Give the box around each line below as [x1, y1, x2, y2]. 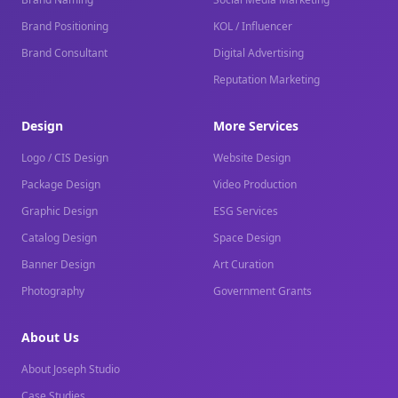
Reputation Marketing [213, 72, 320, 87]
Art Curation [213, 257, 274, 272]
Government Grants [213, 283, 312, 298]
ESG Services [213, 203, 278, 219]
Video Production [213, 177, 297, 192]
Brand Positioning [21, 19, 108, 34]
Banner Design [21, 257, 95, 272]
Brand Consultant [21, 45, 107, 60]
